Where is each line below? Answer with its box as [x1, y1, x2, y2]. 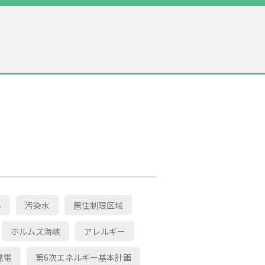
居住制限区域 [73, 199, 123, 211]
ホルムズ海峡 [11, 225, 60, 237]
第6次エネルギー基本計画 [35, 251, 131, 263]
